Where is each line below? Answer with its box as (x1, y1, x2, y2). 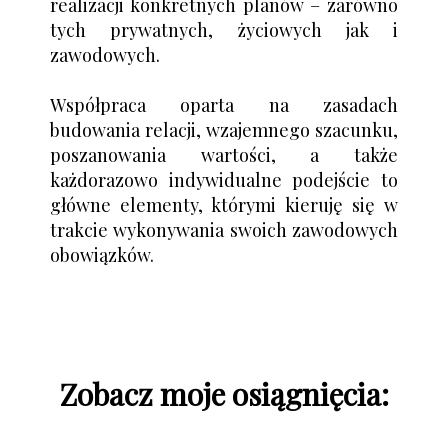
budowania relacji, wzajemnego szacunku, (50, 117, 398, 142)
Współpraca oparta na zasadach (50, 92, 398, 117)
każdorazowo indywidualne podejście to (50, 167, 398, 192)
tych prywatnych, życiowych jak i (50, 17, 398, 42)
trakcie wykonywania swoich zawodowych (50, 217, 398, 242)
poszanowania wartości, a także (50, 142, 398, 167)
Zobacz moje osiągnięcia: (59, 373, 389, 414)
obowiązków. (50, 242, 154, 267)
